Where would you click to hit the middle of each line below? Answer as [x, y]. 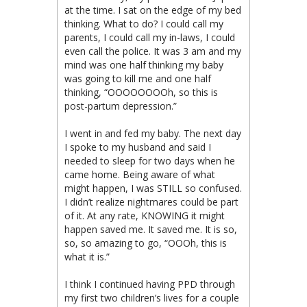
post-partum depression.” [121, 106]
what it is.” [87, 257]
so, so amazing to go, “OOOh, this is [146, 243]
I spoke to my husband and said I [138, 147]
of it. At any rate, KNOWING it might [145, 216]
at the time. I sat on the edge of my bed [153, 10]
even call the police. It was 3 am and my [153, 51]
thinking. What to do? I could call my [144, 24]
